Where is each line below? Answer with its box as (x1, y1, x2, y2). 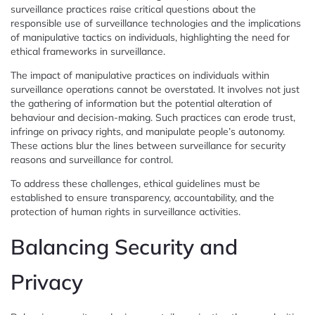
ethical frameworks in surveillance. (11, 44, 165, 58)
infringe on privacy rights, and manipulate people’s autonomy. (11, 124, 285, 138)
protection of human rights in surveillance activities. (11, 205, 240, 218)
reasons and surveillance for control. (11, 153, 173, 166)
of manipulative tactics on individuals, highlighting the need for (11, 30, 290, 44)
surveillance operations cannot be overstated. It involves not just (11, 82, 300, 96)
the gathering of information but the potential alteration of (11, 96, 272, 110)
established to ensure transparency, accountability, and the (11, 191, 274, 204)
